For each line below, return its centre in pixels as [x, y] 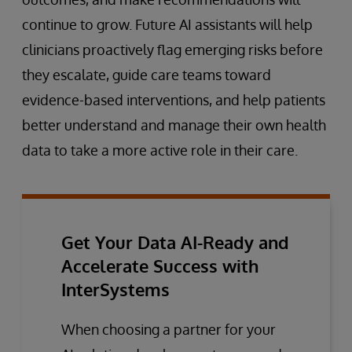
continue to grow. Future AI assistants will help [167, 24]
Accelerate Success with [160, 265]
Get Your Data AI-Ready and [175, 242]
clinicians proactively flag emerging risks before [172, 49]
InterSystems [115, 289]
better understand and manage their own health [174, 125]
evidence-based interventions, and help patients [174, 99]
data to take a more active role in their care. [160, 150]
